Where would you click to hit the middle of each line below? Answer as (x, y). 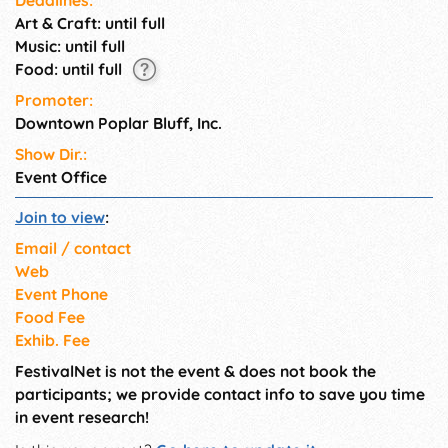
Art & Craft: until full (90, 22)
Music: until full (70, 45)
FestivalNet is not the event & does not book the (195, 371)
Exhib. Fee (52, 340)
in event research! (82, 417)
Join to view (60, 217)
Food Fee (50, 317)
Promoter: (54, 100)
